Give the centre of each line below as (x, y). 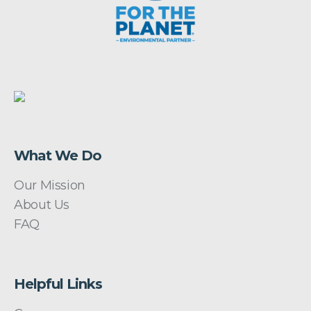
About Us (42, 204)
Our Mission (50, 185)
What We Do (58, 155)
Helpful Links (58, 284)
